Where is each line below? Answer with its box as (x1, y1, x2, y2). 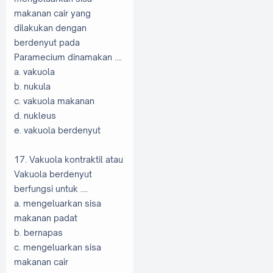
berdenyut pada (14, 37, 80, 48)
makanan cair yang (14, 7, 91, 18)
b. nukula (14, 80, 51, 91)
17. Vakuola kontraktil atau (14, 154, 123, 165)
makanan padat (14, 212, 77, 223)
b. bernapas (14, 227, 63, 238)
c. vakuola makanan (14, 95, 94, 106)
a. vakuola (14, 66, 55, 77)
